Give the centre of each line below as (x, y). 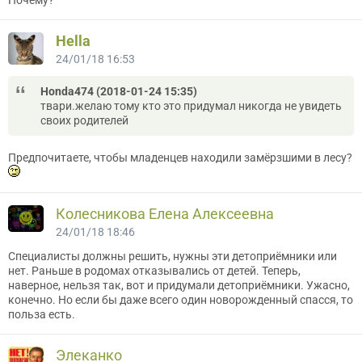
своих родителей (84, 120)
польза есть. (42, 314)
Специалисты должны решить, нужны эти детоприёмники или (173, 256)
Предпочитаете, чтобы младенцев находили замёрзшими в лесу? (180, 157)
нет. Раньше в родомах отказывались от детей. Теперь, (154, 270)
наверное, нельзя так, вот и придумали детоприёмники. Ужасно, (179, 285)
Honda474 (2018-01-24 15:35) (119, 91)
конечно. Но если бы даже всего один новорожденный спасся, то (181, 299)
